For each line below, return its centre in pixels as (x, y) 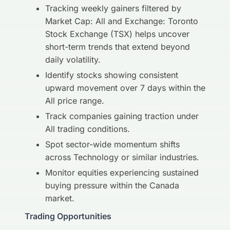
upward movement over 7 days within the (125, 88)
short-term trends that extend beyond (118, 47)
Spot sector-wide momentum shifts (112, 144)
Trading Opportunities (68, 216)
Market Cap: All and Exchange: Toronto (122, 21)
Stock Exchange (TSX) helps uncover (117, 34)
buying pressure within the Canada (112, 185)
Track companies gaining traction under (122, 116)
